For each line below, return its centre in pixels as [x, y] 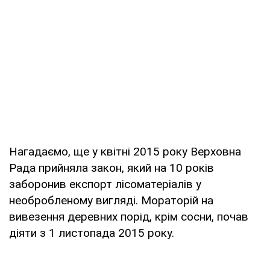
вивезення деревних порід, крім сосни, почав [129, 216]
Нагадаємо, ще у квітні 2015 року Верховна [125, 151]
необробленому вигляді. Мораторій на [111, 200]
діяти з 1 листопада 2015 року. [92, 233]
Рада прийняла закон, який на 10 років [111, 168]
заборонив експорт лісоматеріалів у [105, 184]
